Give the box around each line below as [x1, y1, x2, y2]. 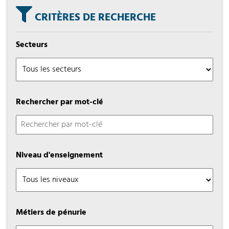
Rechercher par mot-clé [16, 96, 103, 109]
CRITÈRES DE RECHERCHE [32, 9, 156, 26]
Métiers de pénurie [16, 206, 86, 219]
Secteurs [16, 38, 48, 52]
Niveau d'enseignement [16, 149, 103, 162]
